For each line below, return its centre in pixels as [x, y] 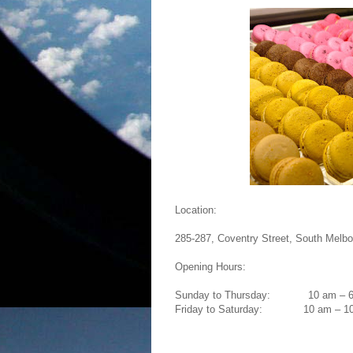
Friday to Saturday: [220, 309]
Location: [196, 210]
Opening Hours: [210, 267]
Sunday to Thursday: [224, 295]
